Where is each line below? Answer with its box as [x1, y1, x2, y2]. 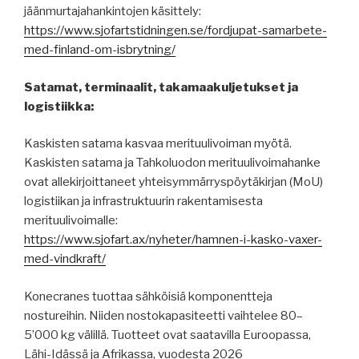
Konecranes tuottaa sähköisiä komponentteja [24, 288, 272, 304]
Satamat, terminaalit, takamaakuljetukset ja [24, 79, 298, 95]
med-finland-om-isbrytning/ [24, 42, 175, 58]
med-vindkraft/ [24, 252, 106, 267]
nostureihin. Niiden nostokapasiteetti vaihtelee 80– [24, 308, 303, 323]
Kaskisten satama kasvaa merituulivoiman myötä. [24, 136, 292, 151]
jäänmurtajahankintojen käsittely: [24, 4, 201, 19]
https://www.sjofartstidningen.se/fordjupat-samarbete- [24, 23, 327, 38]
